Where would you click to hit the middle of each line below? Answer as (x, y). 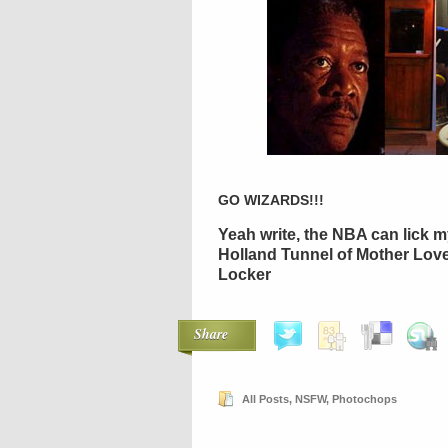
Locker (244, 274)
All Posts (265, 399)
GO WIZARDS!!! (271, 200)
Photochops (364, 399)
